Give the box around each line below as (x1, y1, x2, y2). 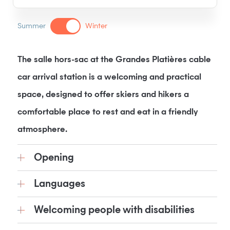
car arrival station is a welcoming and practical (17, 73, 201, 82)
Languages (34, 179, 85, 189)
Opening (34, 152, 74, 163)
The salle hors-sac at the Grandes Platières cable (17, 56, 211, 64)
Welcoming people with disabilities (34, 205, 195, 215)
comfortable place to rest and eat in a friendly (17, 108, 198, 117)
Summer (17, 23, 46, 30)
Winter (85, 23, 107, 30)
